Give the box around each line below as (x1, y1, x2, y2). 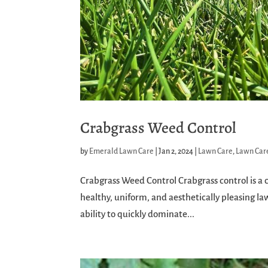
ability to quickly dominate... (80, 209, 195, 219)
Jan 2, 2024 (159, 147, 194, 156)
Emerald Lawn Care (89, 147, 154, 156)
